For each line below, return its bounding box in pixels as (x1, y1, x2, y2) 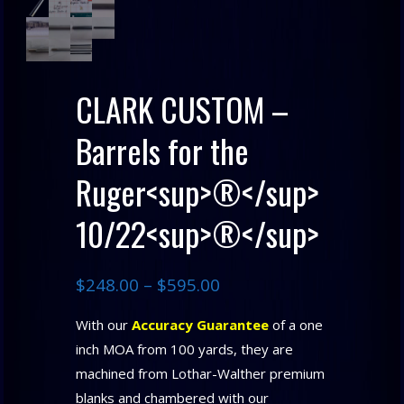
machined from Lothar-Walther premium (75, 364, 325, 383)
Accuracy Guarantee (131, 316, 269, 335)
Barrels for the (75, 125, 249, 174)
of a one (268, 316, 323, 335)
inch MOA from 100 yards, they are (75, 340, 293, 359)
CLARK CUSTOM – (75, 84, 289, 133)
